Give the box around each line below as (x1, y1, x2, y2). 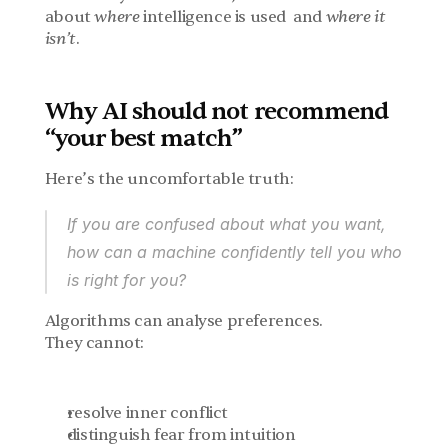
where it (325, 7, 386, 27)
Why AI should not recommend (44, 96, 388, 127)
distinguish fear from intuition (66, 425, 296, 445)
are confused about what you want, (109, 214, 386, 234)
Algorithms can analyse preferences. (44, 311, 323, 331)
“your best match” (44, 123, 243, 154)
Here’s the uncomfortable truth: (44, 169, 294, 189)
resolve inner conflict (66, 403, 228, 423)
